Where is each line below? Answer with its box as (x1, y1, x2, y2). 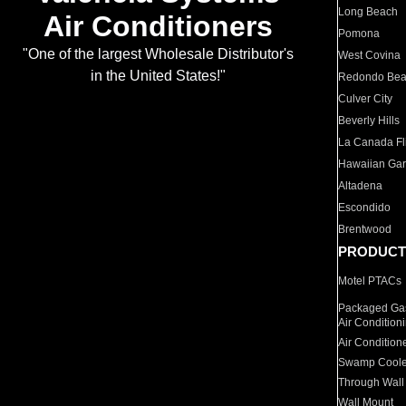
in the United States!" (90, 68, 226, 84)
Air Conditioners (43, 10, 273, 43)
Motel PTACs (338, 275, 402, 287)
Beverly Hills (338, 114, 401, 127)
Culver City (338, 92, 393, 105)
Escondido (338, 201, 391, 214)
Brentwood (338, 223, 392, 236)
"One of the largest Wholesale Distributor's (22, 46, 294, 63)
